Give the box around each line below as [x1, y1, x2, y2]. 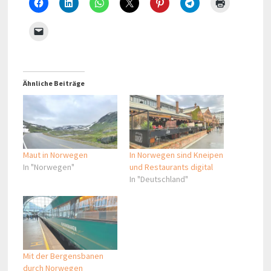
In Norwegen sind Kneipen [129, 149, 223, 161]
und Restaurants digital [129, 162, 213, 173]
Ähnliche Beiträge [22, 78, 85, 88]
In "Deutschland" [129, 174, 188, 185]
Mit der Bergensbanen [22, 250, 103, 262]
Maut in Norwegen [22, 149, 88, 161]
